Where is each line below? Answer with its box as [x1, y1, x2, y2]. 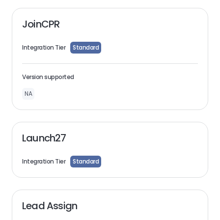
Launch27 [22, 131, 66, 145]
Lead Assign [22, 199, 78, 213]
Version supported [22, 73, 74, 81]
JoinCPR [22, 17, 60, 31]
